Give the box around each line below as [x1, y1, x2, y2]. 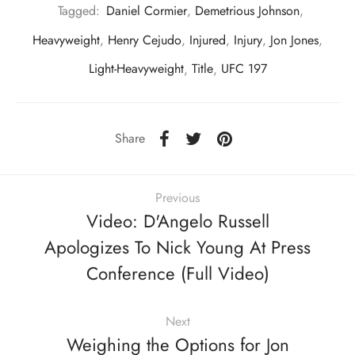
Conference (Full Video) [86, 260, 269, 286]
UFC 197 [220, 59, 267, 78]
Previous [155, 188, 200, 207]
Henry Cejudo [108, 30, 181, 49]
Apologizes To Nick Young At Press [44, 234, 311, 260]
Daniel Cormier [106, 2, 187, 21]
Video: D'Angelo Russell [86, 208, 269, 234]
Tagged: [58, 2, 100, 21]
